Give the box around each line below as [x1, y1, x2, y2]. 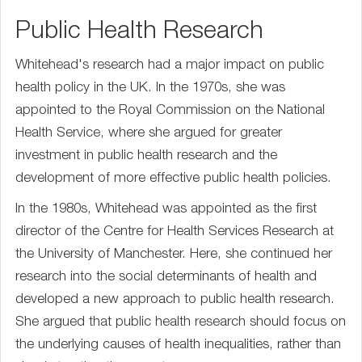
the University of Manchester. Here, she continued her [15, 248, 332, 262]
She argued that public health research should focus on [15, 316, 346, 330]
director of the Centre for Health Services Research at [15, 225, 334, 239]
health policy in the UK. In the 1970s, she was [15, 82, 285, 95]
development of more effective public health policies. [15, 172, 331, 186]
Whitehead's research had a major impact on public [15, 59, 324, 73]
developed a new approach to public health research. [15, 293, 335, 307]
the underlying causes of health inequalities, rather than [15, 339, 341, 352]
